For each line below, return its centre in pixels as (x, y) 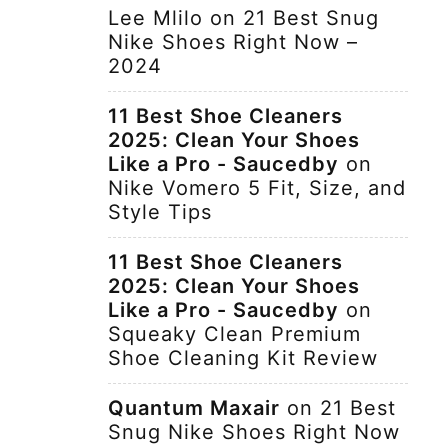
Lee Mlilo (155, 18)
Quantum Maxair (194, 408)
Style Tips (160, 212)
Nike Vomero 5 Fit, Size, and (257, 188)
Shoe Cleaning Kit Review (243, 358)
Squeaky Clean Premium (234, 334)
